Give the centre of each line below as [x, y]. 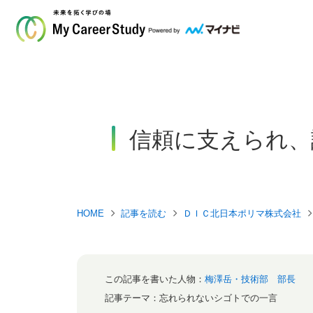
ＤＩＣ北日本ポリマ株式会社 [242, 213]
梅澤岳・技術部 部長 [250, 279]
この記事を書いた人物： [155, 279]
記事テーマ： [132, 298]
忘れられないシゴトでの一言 [218, 298]
